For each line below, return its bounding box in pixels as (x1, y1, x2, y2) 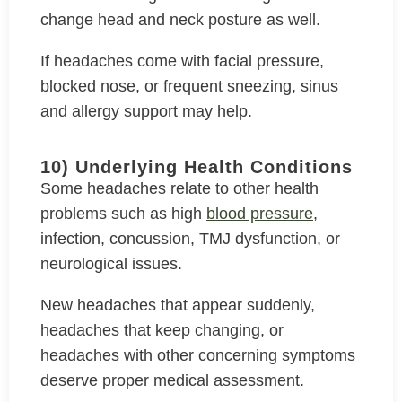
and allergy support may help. (40, 102, 257, 120)
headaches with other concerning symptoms (40, 346, 355, 364)
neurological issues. (40, 255, 187, 273)
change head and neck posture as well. (40, 11, 325, 29)
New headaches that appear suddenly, (40, 296, 315, 314)
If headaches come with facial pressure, (40, 52, 324, 70)
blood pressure (206, 205, 313, 223)
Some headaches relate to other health (40, 179, 319, 197)
